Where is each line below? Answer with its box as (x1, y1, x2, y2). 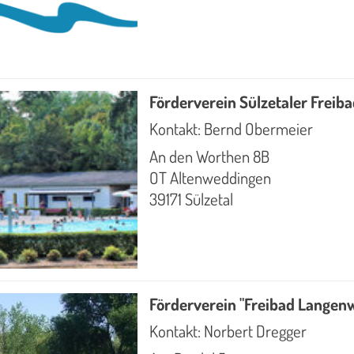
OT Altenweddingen (149, 167, 272, 188)
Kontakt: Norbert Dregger (149, 321, 307, 342)
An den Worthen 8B (149, 145, 270, 167)
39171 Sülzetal (149, 188, 234, 209)
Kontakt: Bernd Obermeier (149, 118, 314, 139)
